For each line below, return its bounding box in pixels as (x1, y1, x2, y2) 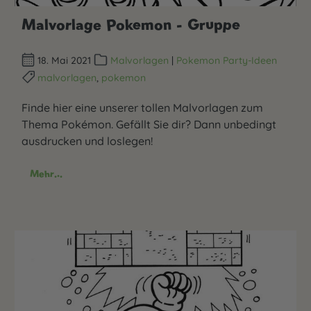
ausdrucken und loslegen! (22, 134, 153, 149)
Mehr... (30, 167, 62, 180)
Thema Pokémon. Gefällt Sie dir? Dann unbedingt (22, 117, 276, 132)
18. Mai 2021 (35, 54, 94, 67)
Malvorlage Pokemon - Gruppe (22, 14, 240, 34)
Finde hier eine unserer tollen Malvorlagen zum (22, 101, 263, 115)
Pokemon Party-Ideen (176, 54, 277, 67)
